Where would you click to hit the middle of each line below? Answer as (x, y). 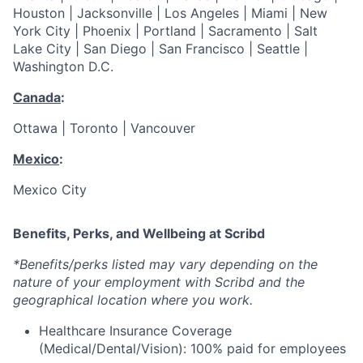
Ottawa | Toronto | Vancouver (104, 128)
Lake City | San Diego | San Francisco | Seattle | (160, 49)
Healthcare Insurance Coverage (135, 331)
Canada (37, 98)
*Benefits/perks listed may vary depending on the (165, 265)
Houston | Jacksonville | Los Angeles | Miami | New (170, 13)
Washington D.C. (63, 67)
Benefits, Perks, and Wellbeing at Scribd (139, 234)
